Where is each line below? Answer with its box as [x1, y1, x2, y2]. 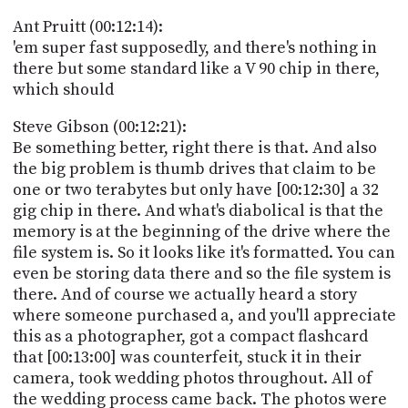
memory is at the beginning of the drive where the [12, 220, 391, 242]
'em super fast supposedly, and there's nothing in [12, 36, 377, 58]
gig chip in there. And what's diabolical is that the [12, 199, 383, 221]
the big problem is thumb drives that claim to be [12, 158, 376, 179]
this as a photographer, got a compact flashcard [12, 325, 368, 347]
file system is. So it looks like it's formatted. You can [12, 241, 395, 263]
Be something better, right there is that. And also [12, 137, 377, 158]
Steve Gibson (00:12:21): [12, 116, 187, 138]
